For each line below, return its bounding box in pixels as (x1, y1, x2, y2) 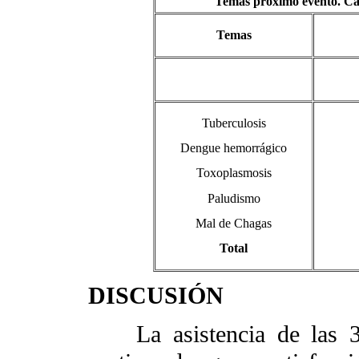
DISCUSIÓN (88, 282, 224, 310)
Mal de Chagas (196, 216, 272, 230)
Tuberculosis (201, 116, 266, 131)
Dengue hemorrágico (180, 141, 287, 155)
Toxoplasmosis (196, 166, 272, 180)
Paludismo (207, 191, 260, 205)
